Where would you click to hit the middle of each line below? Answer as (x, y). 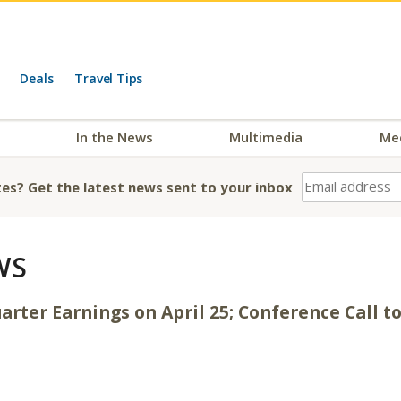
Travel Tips (109, 78)
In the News (115, 137)
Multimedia (266, 137)
